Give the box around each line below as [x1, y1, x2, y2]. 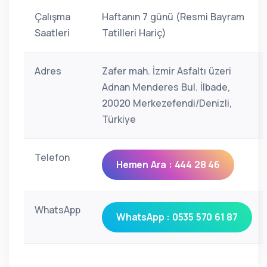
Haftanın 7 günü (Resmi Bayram [102, 10, 244, 23]
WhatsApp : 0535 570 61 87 [116, 210, 238, 223]
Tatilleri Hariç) [102, 26, 166, 39]
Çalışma [35, 10, 70, 23]
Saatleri [35, 26, 70, 39]
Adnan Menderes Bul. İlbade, [102, 80, 230, 94]
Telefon [35, 151, 70, 164]
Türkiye [102, 113, 136, 126]
